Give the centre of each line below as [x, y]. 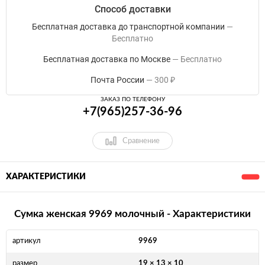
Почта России [117, 80]
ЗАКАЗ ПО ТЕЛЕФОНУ [132, 100]
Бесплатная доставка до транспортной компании [128, 27]
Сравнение [141, 141]
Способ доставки [132, 9]
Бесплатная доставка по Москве [107, 59]
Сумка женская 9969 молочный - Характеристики [132, 214]
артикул [27, 241]
